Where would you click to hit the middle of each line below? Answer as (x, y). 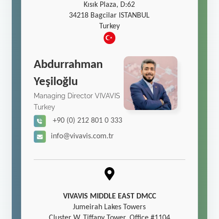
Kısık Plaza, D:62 (109, 5)
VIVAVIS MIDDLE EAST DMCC (109, 196)
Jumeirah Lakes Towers (109, 207)
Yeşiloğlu (56, 82)
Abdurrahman (68, 65)
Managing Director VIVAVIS (77, 96)
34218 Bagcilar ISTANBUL (109, 16)
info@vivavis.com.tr (83, 137)
